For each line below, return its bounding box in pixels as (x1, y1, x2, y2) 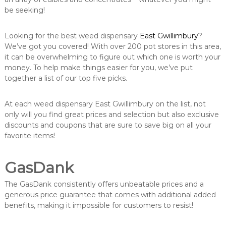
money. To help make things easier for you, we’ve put (4, 63, 193, 73)
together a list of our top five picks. (4, 74, 129, 83)
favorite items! (4, 131, 55, 141)
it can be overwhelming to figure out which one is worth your (4, 52, 220, 62)
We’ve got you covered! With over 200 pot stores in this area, (4, 42, 221, 51)
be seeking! (4, 6, 45, 15)
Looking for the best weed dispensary (4, 31, 140, 41)
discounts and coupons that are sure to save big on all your (4, 121, 211, 130)
